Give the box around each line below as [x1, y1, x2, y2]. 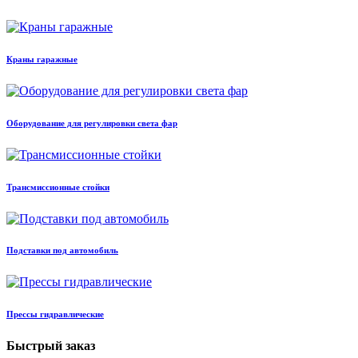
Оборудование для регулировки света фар [6, 117, 177, 128]
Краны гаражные [6, 54, 78, 64]
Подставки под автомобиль [6, 245, 118, 256]
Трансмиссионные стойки [6, 181, 109, 192]
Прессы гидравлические [6, 309, 104, 320]
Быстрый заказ [6, 339, 95, 353]
